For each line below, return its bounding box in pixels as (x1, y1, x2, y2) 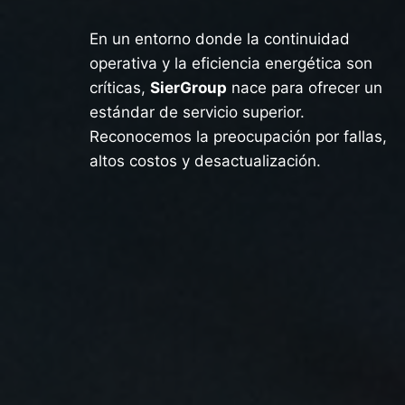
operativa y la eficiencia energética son (89, 53, 372, 72)
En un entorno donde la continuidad (89, 29, 350, 48)
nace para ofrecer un (227, 78, 382, 97)
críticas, (89, 78, 150, 97)
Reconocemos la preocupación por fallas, (89, 127, 387, 146)
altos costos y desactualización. (89, 151, 321, 170)
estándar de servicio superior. (89, 102, 305, 121)
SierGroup (150, 78, 227, 97)
